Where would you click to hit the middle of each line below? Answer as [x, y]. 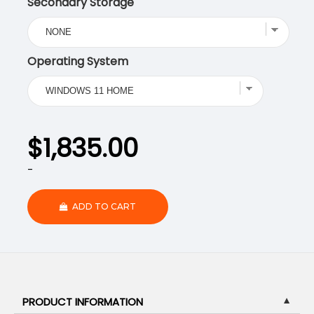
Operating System [78, 61]
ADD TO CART [104, 206]
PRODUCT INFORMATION [83, 301]
